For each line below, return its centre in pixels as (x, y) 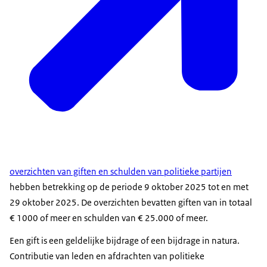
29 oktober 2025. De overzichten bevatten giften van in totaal (131, 203)
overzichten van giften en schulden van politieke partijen (121, 172)
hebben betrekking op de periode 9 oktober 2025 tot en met (129, 187)
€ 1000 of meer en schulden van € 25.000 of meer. (109, 218)
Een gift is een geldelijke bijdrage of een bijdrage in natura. (125, 241)
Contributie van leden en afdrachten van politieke (107, 256)
